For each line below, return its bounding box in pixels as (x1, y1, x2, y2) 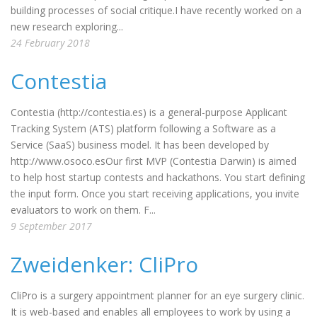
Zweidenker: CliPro (11, 250, 198, 279)
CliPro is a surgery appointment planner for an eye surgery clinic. (11, 289, 304, 302)
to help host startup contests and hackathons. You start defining (11, 171, 305, 184)
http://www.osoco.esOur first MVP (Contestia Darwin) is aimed (11, 154, 296, 168)
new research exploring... (11, 20, 123, 33)
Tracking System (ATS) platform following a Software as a (11, 122, 276, 135)
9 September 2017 (11, 219, 92, 233)
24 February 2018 (11, 36, 90, 50)
